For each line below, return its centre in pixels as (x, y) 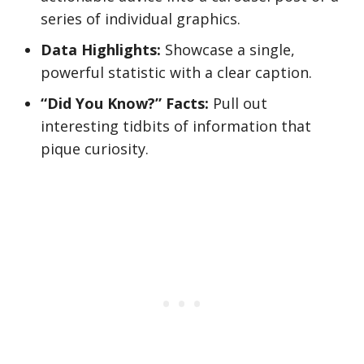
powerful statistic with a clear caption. (176, 72)
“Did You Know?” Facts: (125, 103)
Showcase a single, (228, 50)
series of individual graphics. (141, 19)
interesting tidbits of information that (176, 126)
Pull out (238, 103)
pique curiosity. (95, 149)
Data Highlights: (101, 50)
